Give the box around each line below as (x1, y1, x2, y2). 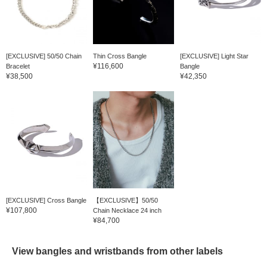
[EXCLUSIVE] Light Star (179, 52, 249, 60)
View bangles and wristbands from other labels (12, 246, 223, 257)
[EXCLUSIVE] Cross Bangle (6, 197, 86, 204)
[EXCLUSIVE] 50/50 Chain (6, 52, 82, 60)
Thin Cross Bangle (92, 52, 147, 60)
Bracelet (6, 62, 30, 70)
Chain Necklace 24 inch (92, 207, 162, 215)
